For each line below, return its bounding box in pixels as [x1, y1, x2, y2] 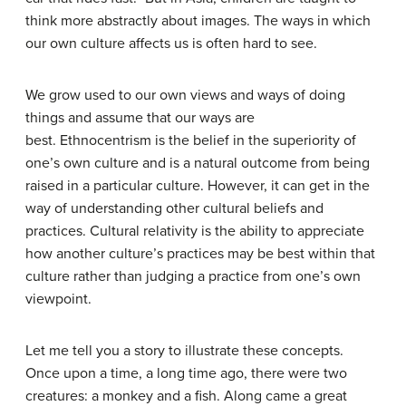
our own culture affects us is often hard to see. [25, 34, 317, 53]
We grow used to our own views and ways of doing [25, 86, 345, 104]
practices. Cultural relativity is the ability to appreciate [25, 222, 364, 240]
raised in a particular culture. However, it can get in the [25, 177, 370, 195]
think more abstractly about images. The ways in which [25, 12, 371, 30]
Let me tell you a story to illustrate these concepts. [25, 342, 343, 360]
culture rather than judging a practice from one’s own [25, 267, 361, 285]
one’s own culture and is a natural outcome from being [25, 154, 370, 172]
